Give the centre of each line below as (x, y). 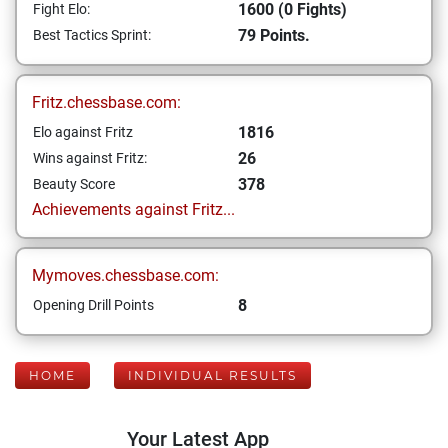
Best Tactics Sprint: (92, 35)
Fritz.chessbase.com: (106, 102)
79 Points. (274, 35)
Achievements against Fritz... (133, 209)
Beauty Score (74, 184)
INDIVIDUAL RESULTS (212, 375)
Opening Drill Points (93, 305)
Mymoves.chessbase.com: (125, 275)
